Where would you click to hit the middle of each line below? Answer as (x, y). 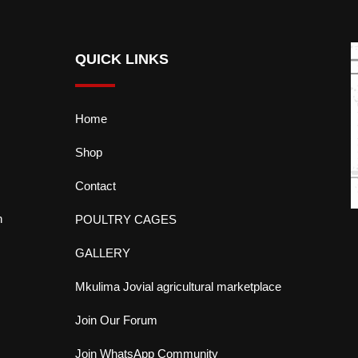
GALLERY (103, 253)
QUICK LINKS (122, 59)
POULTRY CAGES (126, 219)
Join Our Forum (116, 320)
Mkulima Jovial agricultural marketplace (178, 286)
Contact (95, 186)
